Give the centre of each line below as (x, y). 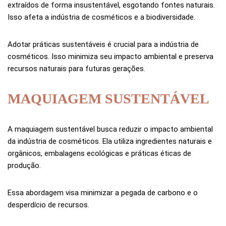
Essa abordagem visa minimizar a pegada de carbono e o (103, 193)
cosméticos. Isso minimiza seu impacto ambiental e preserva (110, 57)
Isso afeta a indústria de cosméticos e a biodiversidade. (101, 17)
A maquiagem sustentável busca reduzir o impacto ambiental (110, 129)
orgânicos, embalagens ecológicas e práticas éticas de (99, 154)
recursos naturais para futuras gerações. (76, 69)
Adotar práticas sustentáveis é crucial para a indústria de (103, 45)
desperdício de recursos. (48, 205)
